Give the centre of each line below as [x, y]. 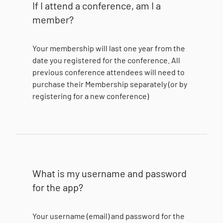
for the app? [58, 187]
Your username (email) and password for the [109, 216]
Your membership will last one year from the [109, 48]
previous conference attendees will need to [109, 72]
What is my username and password [110, 173]
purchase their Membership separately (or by [110, 84]
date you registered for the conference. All [107, 60]
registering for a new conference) [91, 96]
